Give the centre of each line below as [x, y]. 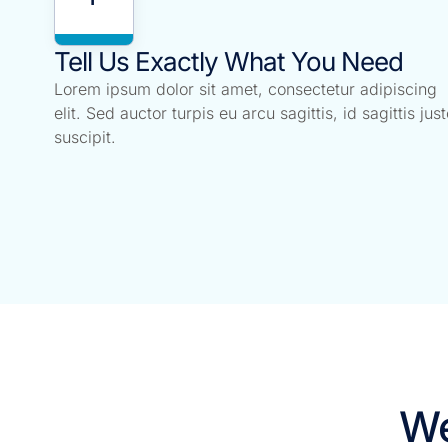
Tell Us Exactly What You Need [228, 62]
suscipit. [84, 137]
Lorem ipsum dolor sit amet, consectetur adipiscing [245, 89]
